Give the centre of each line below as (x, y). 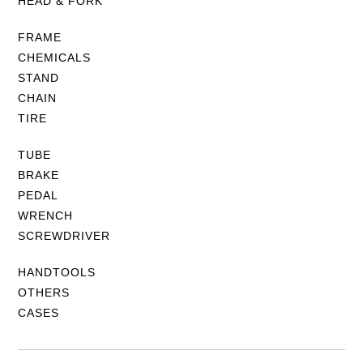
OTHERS (44, 292)
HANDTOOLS (57, 272)
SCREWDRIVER (64, 235)
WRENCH (46, 215)
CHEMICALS (55, 57)
